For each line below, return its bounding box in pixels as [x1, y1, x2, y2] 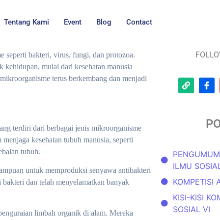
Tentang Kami [3, 18, 49, 27]
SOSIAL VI [173, 204, 211, 215]
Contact [126, 18, 152, 27]
